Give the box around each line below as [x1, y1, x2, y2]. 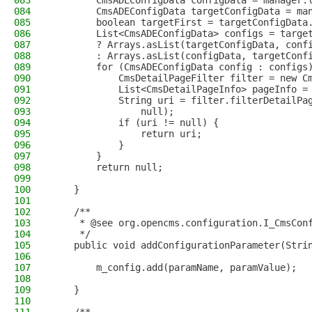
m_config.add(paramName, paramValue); [52, 262, 297, 273]
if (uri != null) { [52, 117, 219, 128]
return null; [52, 162, 163, 173]
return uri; [52, 128, 202, 139]
